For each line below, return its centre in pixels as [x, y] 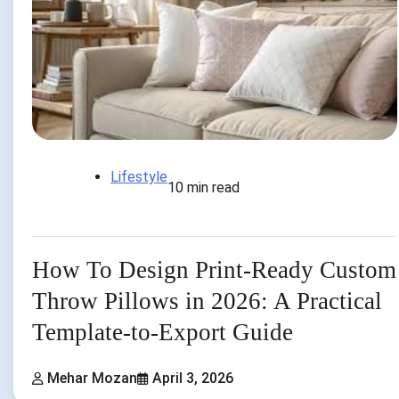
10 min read [204, 187]
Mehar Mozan [92, 379]
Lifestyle [139, 176]
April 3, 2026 [193, 379]
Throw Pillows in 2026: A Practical [207, 301]
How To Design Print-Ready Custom [214, 269]
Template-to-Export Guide [163, 332]
